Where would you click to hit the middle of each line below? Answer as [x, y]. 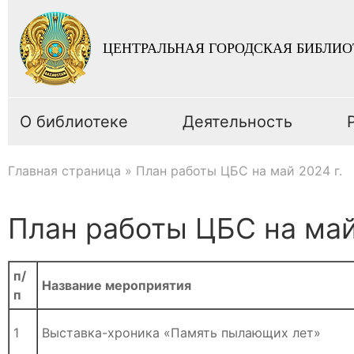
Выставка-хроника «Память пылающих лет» [181, 333]
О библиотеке [74, 122]
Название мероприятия [117, 285]
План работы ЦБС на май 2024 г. [239, 171]
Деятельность [237, 122]
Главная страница [64, 171]
